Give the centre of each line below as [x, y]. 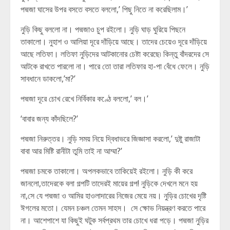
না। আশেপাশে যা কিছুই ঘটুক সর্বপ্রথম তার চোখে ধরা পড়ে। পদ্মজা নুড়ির [114, 220]
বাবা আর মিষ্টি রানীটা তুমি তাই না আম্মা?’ [71, 151]
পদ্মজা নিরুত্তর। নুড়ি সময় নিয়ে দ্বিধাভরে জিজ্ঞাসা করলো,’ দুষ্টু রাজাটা [110, 139]
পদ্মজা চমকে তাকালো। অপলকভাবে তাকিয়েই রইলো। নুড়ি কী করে [107, 171]
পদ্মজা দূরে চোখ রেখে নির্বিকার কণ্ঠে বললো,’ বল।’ [84, 99]
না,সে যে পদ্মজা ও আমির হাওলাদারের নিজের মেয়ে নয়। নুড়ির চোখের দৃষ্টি [113, 196]
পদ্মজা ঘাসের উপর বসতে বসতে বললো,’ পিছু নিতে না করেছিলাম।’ [104, 9]
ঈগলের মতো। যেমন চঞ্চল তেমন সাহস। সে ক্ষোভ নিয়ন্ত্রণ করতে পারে [113, 208]
